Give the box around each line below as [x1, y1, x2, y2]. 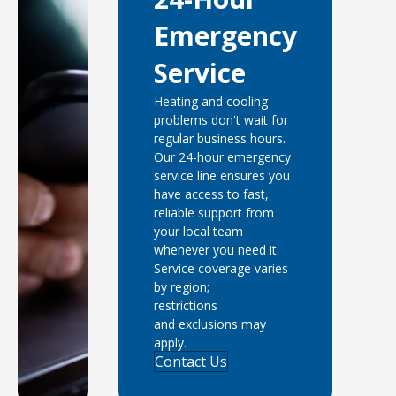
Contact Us [154, 352, 227, 371]
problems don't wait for [153, 111, 288, 128]
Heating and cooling [153, 93, 268, 110]
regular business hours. [153, 130, 286, 147]
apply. [153, 334, 187, 351]
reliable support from [153, 204, 274, 221]
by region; [153, 278, 209, 295]
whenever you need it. [153, 241, 279, 258]
